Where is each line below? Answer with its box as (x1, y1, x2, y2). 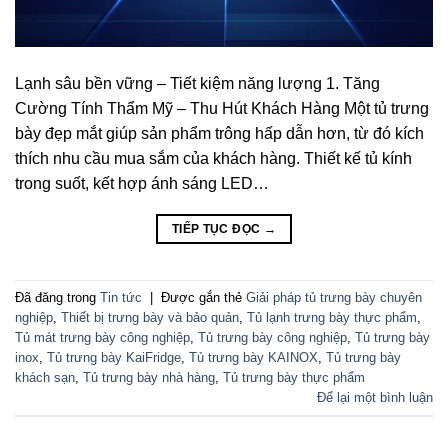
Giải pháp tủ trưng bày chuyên (246, 289, 422, 305)
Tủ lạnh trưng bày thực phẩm (247, 309, 417, 325)
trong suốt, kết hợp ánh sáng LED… (15, 175, 269, 193)
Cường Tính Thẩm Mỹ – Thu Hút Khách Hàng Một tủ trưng (15, 100, 429, 118)
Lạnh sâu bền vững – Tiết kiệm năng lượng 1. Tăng (15, 75, 380, 93)
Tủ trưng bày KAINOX (189, 349, 318, 365)
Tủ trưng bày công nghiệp (198, 329, 347, 345)
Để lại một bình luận (317, 389, 433, 405)
